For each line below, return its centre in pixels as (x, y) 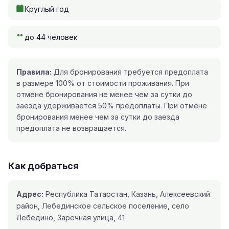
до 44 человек (51, 37)
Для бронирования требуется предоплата (130, 72)
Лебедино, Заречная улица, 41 (71, 217)
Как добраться (43, 166)
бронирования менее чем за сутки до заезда (98, 117)
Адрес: (30, 194)
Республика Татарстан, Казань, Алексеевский (127, 194)
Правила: (34, 72)
